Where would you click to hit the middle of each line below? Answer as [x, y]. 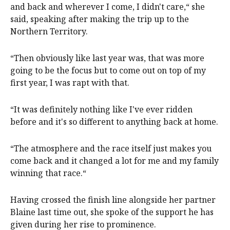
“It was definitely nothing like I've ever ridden [101, 109]
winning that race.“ [48, 173]
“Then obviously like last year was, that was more [107, 58]
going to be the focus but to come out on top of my [108, 70]
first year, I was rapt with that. [70, 82]
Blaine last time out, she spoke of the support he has [112, 212]
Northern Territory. [49, 31]
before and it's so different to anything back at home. [114, 121]
